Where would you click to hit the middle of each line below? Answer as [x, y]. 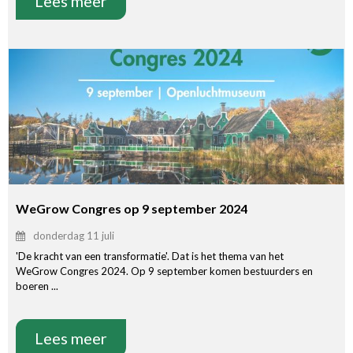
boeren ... [37, 286]
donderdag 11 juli [74, 235]
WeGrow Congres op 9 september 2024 [132, 208]
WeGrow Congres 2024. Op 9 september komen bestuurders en [164, 271]
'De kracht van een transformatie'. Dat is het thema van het [150, 256]
